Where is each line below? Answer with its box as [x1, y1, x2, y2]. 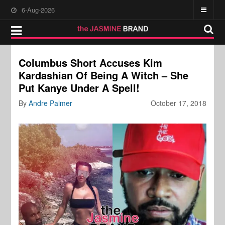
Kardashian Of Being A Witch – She [19, 68, 189, 82]
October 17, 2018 [150, 98, 206, 108]
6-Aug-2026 [22, 5, 55, 15]
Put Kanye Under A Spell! [19, 80, 140, 95]
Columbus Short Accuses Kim [19, 55, 163, 70]
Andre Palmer [29, 98, 73, 108]
